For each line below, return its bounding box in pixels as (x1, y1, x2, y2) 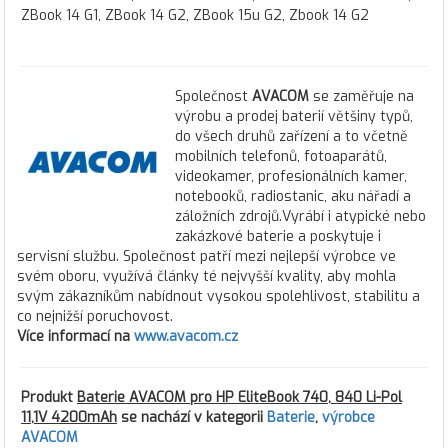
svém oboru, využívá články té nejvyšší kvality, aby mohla (17, 267, 396, 286)
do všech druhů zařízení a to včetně (175, 127, 408, 146)
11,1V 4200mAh (21, 408, 117, 427)
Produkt (21, 388, 77, 407)
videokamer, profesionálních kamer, (175, 167, 407, 186)
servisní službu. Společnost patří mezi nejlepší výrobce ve (17, 247, 396, 266)
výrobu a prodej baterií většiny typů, (175, 107, 413, 126)
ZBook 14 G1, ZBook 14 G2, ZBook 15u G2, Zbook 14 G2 (21, 6, 369, 25)
